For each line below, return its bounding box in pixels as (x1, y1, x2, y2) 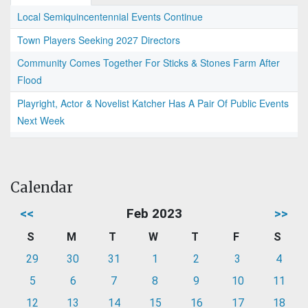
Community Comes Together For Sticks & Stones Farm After (17, 56, 280, 70)
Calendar (10, 179, 73, 197)
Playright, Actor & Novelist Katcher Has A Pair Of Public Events (17, 96, 289, 111)
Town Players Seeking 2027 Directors (17, 33, 180, 47)
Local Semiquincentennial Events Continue (17, 10, 203, 24)
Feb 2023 (126, 206, 182, 222)
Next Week (17, 113, 65, 128)
